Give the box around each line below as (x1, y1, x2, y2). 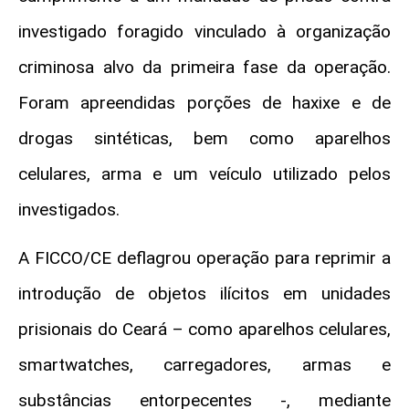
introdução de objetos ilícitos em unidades (18, 283, 391, 305)
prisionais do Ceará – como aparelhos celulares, (18, 319, 391, 341)
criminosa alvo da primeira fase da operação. (18, 57, 391, 79)
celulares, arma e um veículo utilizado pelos (18, 163, 391, 185)
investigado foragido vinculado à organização (18, 21, 391, 43)
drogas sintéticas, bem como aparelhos (18, 128, 391, 150)
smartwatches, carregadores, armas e (18, 354, 391, 376)
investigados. (18, 199, 120, 221)
